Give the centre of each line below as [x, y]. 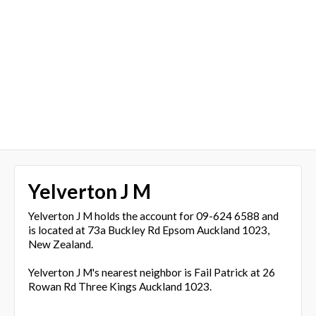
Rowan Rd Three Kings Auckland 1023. [120, 286]
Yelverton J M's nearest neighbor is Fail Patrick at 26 [151, 272]
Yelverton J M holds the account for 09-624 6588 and [153, 215]
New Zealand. [60, 244]
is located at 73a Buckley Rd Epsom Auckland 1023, [148, 230]
